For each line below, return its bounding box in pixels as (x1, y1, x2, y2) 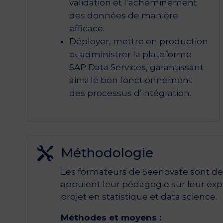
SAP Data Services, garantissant (69, 62, 204, 72)
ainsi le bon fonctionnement (69, 75, 192, 85)
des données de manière (69, 10, 178, 20)
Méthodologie (61, 144, 154, 161)
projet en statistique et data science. (61, 191, 218, 202)
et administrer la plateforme (69, 49, 192, 59)
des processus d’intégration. (69, 88, 191, 98)
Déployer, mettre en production (69, 36, 208, 46)
